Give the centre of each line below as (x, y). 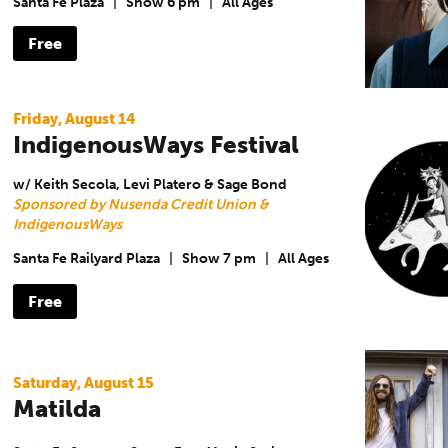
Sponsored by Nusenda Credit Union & (140, 204)
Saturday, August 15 (83, 382)
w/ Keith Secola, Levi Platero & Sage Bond (149, 184)
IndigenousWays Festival (155, 144)
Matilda (56, 408)
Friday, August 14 (74, 118)
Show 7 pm (218, 259)
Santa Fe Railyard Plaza (86, 259)
